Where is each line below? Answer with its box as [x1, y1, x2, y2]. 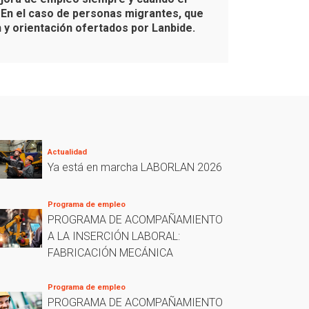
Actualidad [48, 148, 87, 157]
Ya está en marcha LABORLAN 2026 [48, 161, 222, 174]
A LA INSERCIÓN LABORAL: [48, 230, 180, 243]
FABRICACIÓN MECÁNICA [48, 246, 173, 259]
